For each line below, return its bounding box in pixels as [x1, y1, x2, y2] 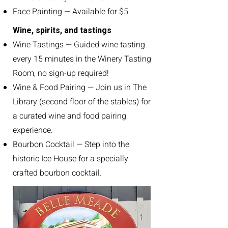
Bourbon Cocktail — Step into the [13, 138, 129, 151]
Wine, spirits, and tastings [13, 24, 111, 37]
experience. [13, 124, 53, 136]
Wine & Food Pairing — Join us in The [13, 81, 147, 94]
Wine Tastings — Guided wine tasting [13, 39, 145, 51]
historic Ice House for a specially [13, 153, 128, 165]
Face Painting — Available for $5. [13, 6, 130, 18]
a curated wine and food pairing [13, 110, 126, 122]
